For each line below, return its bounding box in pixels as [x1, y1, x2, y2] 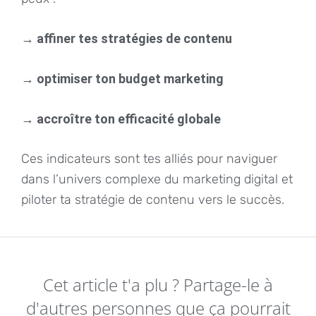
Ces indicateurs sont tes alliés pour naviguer [21, 150, 277, 166]
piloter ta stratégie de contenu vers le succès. [21, 191, 284, 207]
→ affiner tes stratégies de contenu [21, 30, 232, 46]
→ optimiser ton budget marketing [21, 71, 224, 86]
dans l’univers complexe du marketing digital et [21, 171, 293, 187]
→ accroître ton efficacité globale [21, 111, 221, 126]
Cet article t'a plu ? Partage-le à [43, 272, 273, 296]
